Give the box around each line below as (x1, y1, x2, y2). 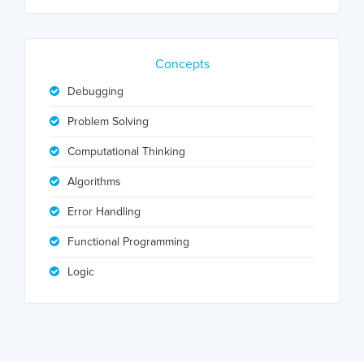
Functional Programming (67, 235, 189, 249)
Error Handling (67, 205, 141, 219)
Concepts (154, 56, 210, 72)
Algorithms (67, 175, 121, 188)
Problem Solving (67, 115, 149, 128)
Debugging (67, 84, 123, 98)
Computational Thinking (67, 145, 185, 158)
